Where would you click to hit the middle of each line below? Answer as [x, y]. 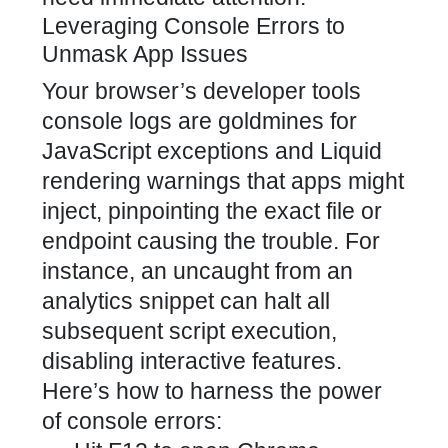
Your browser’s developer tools [201, 91]
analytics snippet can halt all [186, 301]
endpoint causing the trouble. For [211, 241]
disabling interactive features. [192, 361]
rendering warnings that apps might [223, 181]
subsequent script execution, [189, 331]
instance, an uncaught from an [197, 271]
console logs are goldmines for [199, 121]
